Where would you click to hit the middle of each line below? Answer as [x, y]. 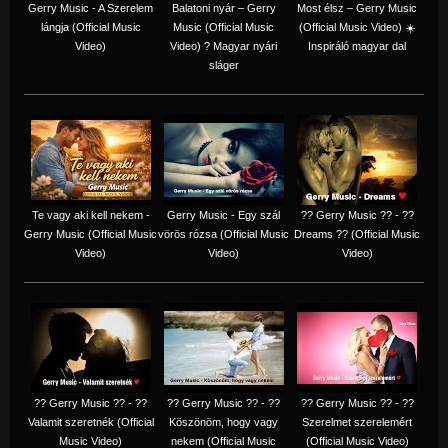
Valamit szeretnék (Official [90, 421]
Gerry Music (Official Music [90, 233]
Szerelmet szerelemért [357, 421]
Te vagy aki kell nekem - [90, 214]
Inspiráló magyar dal [357, 45]
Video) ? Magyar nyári [223, 45]
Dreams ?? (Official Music [357, 233]
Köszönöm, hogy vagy [223, 421]
